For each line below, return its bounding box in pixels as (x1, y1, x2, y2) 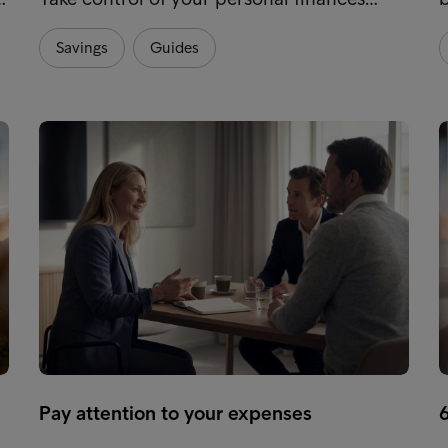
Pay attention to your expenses (38, 400, 312, 425)
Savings (55, 37, 108, 57)
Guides (149, 37, 199, 57)
